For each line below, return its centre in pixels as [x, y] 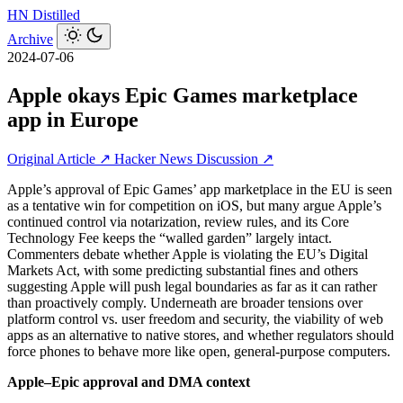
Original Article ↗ [61, 158]
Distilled [56, 15]
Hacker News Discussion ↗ [194, 158]
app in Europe [73, 119]
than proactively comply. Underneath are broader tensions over [185, 302]
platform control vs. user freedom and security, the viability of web [195, 318]
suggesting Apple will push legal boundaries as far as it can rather [192, 286]
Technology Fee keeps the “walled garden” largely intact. [170, 237]
